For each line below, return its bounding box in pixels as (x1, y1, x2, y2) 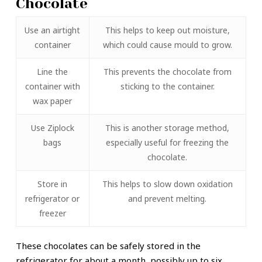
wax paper (33, 95, 73, 107)
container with (25, 81, 80, 92)
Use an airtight (25, 25, 81, 36)
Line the (37, 66, 68, 78)
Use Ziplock (30, 122, 74, 134)
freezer (39, 208, 66, 219)
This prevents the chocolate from (103, 66, 232, 78)
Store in (37, 178, 68, 190)
